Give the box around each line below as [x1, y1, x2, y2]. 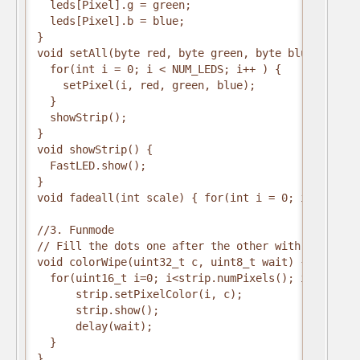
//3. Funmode [37, 223, 114, 236]
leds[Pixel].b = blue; [37, 14, 185, 27]
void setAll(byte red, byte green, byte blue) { [37, 47, 333, 59]
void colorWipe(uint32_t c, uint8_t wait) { [37, 256, 307, 268]
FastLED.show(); [37, 159, 146, 172]
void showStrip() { [37, 143, 153, 156]
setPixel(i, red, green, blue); [37, 79, 262, 92]
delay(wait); [37, 320, 153, 333]
